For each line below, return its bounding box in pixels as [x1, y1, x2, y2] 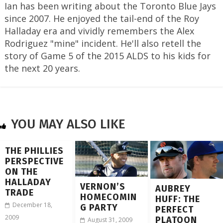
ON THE [5, 166, 38, 177]
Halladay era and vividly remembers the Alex [4, 24, 194, 37]
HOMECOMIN [80, 191, 137, 203]
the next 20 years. [4, 62, 80, 74]
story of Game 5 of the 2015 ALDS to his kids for [4, 49, 211, 62]
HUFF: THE [155, 194, 201, 205]
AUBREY [155, 183, 191, 195]
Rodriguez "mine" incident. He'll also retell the [4, 37, 201, 49]
